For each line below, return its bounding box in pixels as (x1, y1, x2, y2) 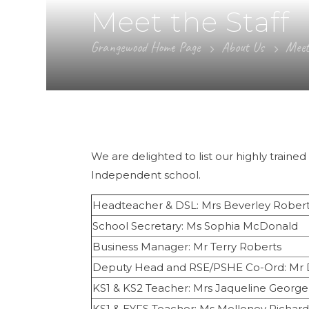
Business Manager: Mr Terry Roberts (92, 240, 282, 254)
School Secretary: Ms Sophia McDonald (92, 219, 299, 233)
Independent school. (91, 168, 201, 182)
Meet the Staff (91, 5, 290, 39)
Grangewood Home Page (91, 39, 201, 57)
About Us (221, 39, 265, 57)
